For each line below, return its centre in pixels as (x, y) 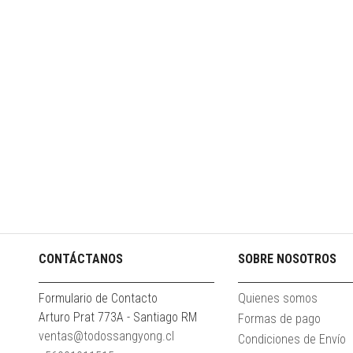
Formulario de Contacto (98, 299)
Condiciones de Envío (292, 340)
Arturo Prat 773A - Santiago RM (118, 318)
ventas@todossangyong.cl (106, 336)
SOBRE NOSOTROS (288, 259)
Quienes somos (278, 299)
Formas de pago (280, 319)
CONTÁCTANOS (81, 259)
